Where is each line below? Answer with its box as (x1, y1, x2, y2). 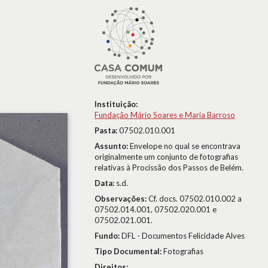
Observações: (95, 194, 148, 203)
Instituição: (95, 99, 138, 109)
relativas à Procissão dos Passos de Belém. (95, 163, 243, 172)
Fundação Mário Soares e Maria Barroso (95, 110, 235, 120)
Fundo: (95, 231, 121, 240)
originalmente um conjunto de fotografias (95, 152, 238, 162)
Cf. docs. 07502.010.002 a (148, 194, 242, 203)
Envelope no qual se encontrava (130, 141, 240, 151)
